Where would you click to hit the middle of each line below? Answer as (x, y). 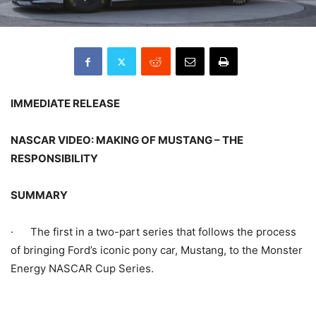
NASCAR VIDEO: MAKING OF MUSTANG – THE (127, 140)
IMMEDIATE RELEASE (65, 103)
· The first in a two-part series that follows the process (153, 232)
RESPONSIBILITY (54, 158)
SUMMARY (39, 195)
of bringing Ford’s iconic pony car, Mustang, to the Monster (157, 250)
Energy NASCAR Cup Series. (82, 268)
